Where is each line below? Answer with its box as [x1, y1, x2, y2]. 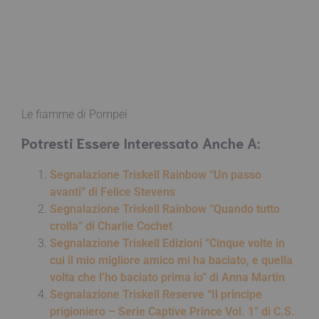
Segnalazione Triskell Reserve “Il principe [50, 287, 262, 301]
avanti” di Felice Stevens [50, 184, 175, 199]
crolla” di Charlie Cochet [50, 219, 172, 233]
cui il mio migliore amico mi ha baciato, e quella [50, 253, 293, 267]
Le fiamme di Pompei [21, 107, 127, 121]
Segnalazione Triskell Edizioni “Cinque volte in [50, 236, 285, 250]
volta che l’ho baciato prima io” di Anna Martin [50, 270, 285, 284]
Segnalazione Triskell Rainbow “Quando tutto [50, 202, 280, 216]
